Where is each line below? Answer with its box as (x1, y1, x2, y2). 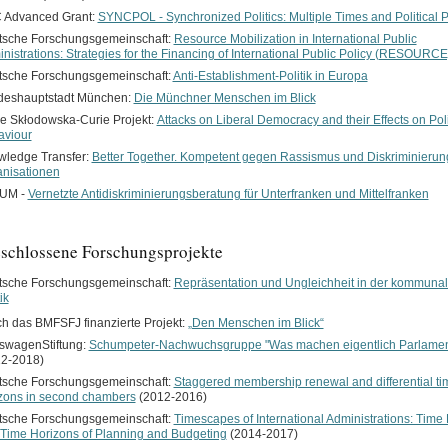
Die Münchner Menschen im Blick (133, 91, 316, 105)
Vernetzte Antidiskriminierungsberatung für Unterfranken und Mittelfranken (27, 187, 429, 201)
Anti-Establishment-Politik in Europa (172, 69, 368, 83)
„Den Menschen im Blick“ (187, 316, 324, 330)
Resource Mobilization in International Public (173, 32, 417, 46)
